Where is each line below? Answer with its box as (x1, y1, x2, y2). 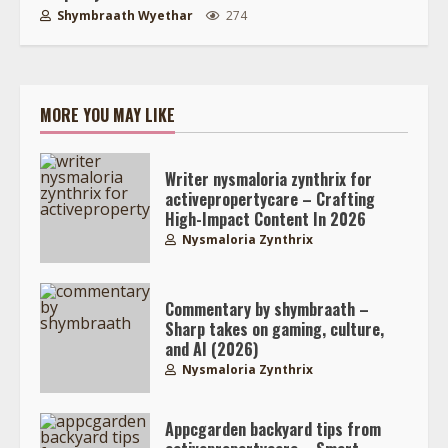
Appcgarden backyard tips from (165, 417, 381, 442)
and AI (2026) (165, 337, 258, 362)
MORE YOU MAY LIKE (40, 102, 175, 127)
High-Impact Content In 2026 (165, 207, 366, 232)
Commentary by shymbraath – (165, 297, 369, 322)
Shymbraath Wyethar (54, 6, 193, 24)
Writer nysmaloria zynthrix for (165, 167, 372, 192)
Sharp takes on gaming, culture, (165, 317, 384, 342)
